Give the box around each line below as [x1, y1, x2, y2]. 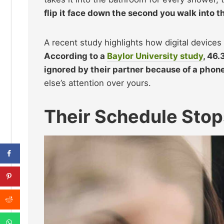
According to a [44, 50, 107, 61]
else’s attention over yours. [44, 77, 151, 88]
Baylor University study [107, 50, 203, 61]
